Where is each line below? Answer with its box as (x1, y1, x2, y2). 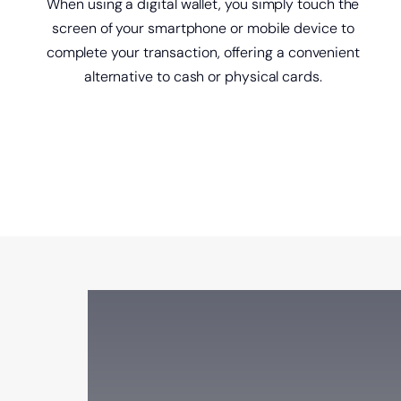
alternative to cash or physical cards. (83, 66, 322, 86)
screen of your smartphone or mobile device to (52, 18, 354, 38)
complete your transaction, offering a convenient (46, 42, 360, 62)
